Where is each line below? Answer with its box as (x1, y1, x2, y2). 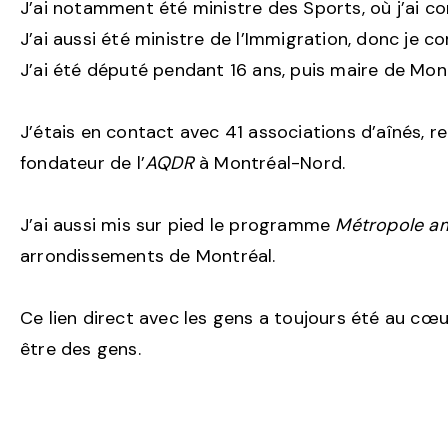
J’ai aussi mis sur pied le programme (20, 212, 336, 237)
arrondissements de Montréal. (20, 243, 276, 268)
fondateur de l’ (20, 150, 145, 175)
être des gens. (20, 336, 146, 361)
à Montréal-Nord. (193, 150, 346, 175)
